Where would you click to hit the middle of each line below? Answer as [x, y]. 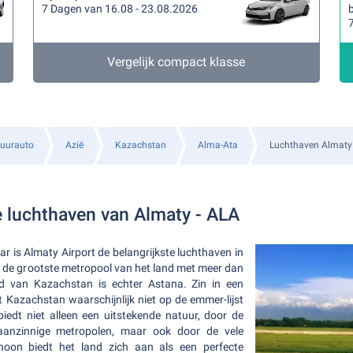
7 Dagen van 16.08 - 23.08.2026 [120, 9]
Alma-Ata [218, 145]
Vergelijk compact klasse [176, 62]
